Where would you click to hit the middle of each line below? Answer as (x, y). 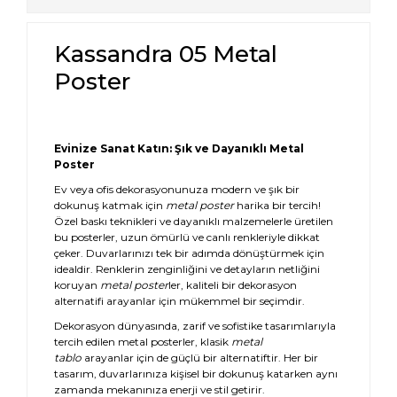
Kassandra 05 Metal (166, 54)
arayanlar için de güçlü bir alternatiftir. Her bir (200, 358)
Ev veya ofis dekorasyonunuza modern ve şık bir (177, 189)
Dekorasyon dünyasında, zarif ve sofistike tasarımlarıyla (195, 326)
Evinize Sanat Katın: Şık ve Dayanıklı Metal (179, 148)
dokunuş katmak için (110, 205)
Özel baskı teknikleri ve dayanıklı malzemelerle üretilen (194, 221)
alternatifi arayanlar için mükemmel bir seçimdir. (179, 301)
